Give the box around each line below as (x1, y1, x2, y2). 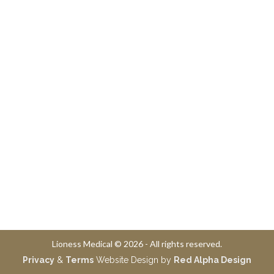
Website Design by (94, 255, 174, 265)
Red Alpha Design (174, 255, 251, 265)
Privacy (23, 255, 54, 265)
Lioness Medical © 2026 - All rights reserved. (52, 239, 222, 249)
